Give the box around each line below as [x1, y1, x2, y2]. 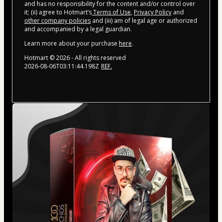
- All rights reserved [70, 54, 126, 62]
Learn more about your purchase [24, 39, 119, 48]
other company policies [24, 16, 91, 25]
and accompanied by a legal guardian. [24, 25, 132, 34]
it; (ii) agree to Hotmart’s [24, 8, 92, 17]
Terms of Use [92, 8, 131, 17]
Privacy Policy [134, 8, 171, 17]
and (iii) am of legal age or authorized [91, 16, 197, 25]
